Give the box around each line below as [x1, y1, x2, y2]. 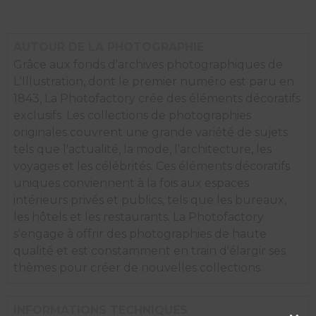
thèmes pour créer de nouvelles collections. [13, 260, 262, 274]
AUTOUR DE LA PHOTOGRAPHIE [13, 39, 204, 54]
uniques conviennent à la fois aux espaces [13, 176, 249, 190]
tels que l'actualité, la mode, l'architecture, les [13, 142, 272, 156]
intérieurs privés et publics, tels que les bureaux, [13, 193, 286, 207]
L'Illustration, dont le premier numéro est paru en [13, 74, 294, 88]
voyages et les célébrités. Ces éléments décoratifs [13, 159, 290, 173]
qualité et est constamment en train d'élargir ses [13, 243, 286, 257]
